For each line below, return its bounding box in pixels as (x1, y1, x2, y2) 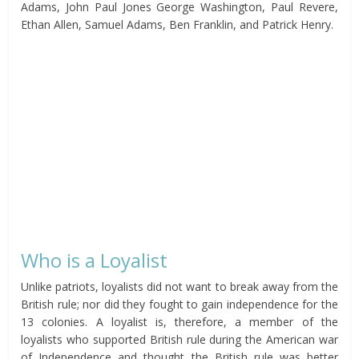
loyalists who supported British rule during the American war (21, 332, 338, 348)
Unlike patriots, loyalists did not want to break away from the (21, 279, 338, 295)
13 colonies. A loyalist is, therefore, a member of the (21, 314, 338, 330)
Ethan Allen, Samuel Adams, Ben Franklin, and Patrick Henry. (21, 17, 334, 33)
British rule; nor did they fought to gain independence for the (21, 296, 338, 313)
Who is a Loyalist (21, 247, 168, 274)
